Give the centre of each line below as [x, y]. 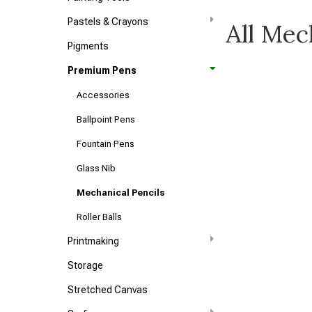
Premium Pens [102, 70]
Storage [86, 265]
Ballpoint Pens [106, 119]
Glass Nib [96, 168]
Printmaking [94, 241]
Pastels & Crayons [108, 22]
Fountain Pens [106, 144]
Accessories [103, 95]
